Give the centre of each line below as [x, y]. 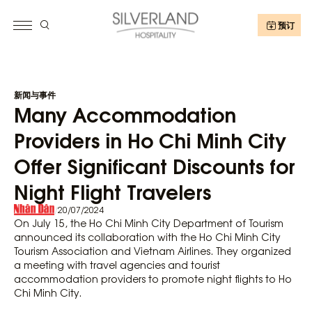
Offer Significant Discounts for [155, 165]
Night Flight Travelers [112, 190]
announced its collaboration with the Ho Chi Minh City [147, 236]
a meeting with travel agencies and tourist [117, 264]
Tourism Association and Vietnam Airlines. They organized [153, 250]
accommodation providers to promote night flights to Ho [153, 278]
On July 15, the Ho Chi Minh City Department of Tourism [149, 223]
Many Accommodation [125, 113]
